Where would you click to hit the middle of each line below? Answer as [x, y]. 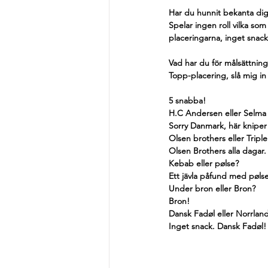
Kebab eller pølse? [204, 163]
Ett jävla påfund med [208, 176]
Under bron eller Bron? [212, 188]
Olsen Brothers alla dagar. [217, 151]
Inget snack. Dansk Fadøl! [217, 226]
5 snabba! [187, 100]
